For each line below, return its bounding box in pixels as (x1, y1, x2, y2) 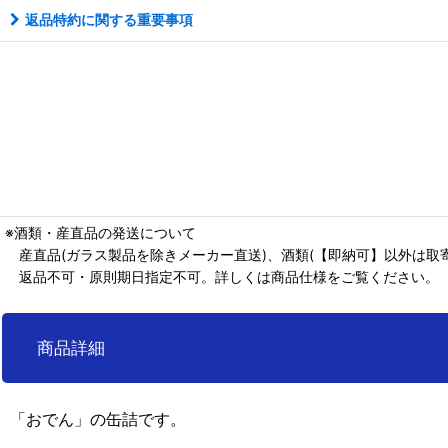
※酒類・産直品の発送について (5, 223, 196, 241)
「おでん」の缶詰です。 (10, 410, 186, 428)
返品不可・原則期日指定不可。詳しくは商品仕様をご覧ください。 (5, 267, 439, 285)
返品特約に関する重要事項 (25, 10, 193, 28)
